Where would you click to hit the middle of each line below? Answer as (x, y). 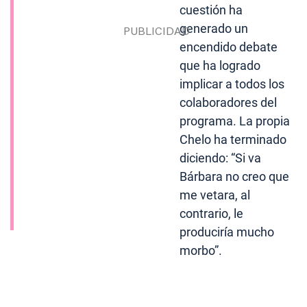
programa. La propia (235, 121)
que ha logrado (220, 66)
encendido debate (229, 47)
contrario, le (212, 214)
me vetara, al (215, 195)
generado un (214, 29)
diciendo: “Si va (221, 158)
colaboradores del (229, 103)
